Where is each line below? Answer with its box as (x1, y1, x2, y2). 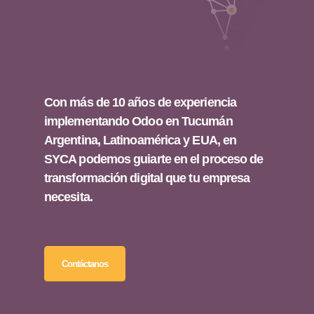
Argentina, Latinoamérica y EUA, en (44, 132, 237, 147)
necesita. (44, 189, 93, 204)
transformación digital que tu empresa (44, 170, 250, 185)
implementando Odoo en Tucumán (44, 114, 233, 128)
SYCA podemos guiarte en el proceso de (44, 151, 264, 166)
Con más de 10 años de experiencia (44, 95, 236, 109)
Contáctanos (62, 258, 108, 269)
